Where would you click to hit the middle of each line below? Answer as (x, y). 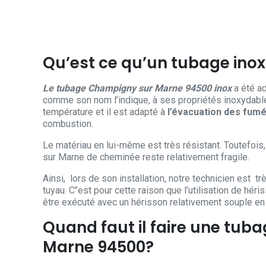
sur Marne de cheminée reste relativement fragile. (146, 157)
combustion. (68, 124)
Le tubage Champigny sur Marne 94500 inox (137, 88)
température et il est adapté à (105, 112)
